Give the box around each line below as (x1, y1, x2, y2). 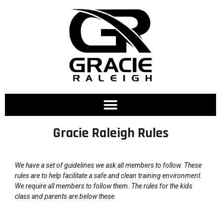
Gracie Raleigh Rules (52, 124, 169, 142)
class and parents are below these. (15, 192, 116, 200)
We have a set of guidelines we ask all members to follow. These (15, 161, 202, 169)
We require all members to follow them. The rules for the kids (15, 182, 192, 190)
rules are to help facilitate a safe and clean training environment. (15, 172, 202, 180)
